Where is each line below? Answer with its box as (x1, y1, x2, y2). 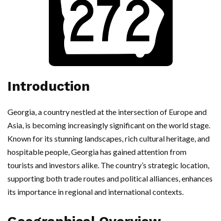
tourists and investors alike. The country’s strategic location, (7, 160, 209, 170)
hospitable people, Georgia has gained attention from (7, 147, 186, 156)
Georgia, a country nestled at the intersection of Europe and (7, 107, 207, 116)
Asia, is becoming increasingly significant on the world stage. (7, 120, 210, 130)
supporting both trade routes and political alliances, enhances (7, 174, 213, 183)
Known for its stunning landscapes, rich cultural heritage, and (7, 134, 210, 143)
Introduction (7, 78, 90, 94)
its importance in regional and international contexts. (7, 187, 184, 196)
